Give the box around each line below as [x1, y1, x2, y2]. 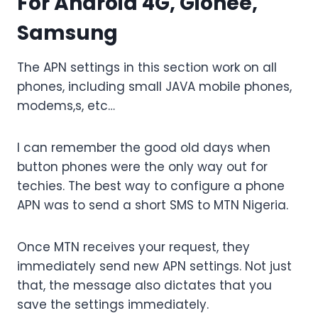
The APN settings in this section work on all [17, 59, 277, 77]
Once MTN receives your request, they [17, 238, 250, 256]
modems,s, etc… [17, 97, 115, 115]
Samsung [17, 19, 118, 48]
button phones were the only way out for [17, 158, 268, 176]
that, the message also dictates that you [17, 277, 272, 295]
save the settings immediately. [17, 296, 209, 314]
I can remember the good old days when [17, 139, 270, 157]
